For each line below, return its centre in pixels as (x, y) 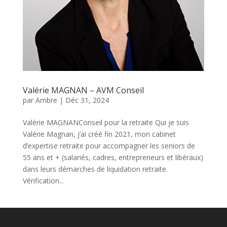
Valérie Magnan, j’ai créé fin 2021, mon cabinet (99, 134)
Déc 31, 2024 (87, 100)
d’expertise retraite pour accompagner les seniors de (109, 145)
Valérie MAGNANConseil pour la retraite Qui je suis (106, 122)
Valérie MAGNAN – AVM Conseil (83, 90)
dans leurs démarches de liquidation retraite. (95, 169)
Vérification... (43, 180)
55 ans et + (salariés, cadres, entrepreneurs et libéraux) (113, 157)
